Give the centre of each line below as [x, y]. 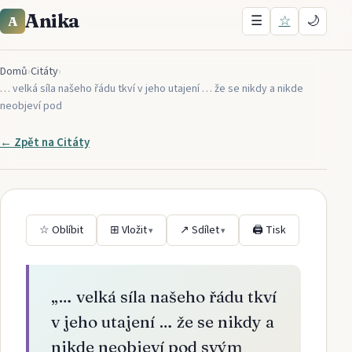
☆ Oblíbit [61, 230]
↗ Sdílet [200, 230]
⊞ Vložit [128, 230]
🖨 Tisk [269, 230]
